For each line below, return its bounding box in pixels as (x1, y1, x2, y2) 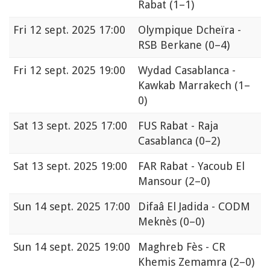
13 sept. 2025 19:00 (31, 159, 127, 172)
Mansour (138, 174, 185, 187)
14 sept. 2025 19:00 (34, 240, 130, 253)
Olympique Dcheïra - (138, 23, 241, 36)
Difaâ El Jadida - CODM (138, 199, 250, 213)
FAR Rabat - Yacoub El (138, 159, 245, 172)
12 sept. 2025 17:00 (30, 23, 125, 36)
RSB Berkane (138, 38, 205, 51)
